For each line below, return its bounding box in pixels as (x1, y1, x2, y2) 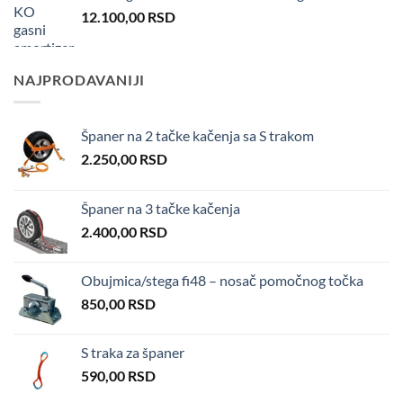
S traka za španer (81, 343, 184, 361)
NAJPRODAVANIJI (13, 71, 146, 89)
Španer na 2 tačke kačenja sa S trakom (81, 126, 314, 144)
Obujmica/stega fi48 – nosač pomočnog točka (81, 271, 363, 289)
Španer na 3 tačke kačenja (81, 199, 240, 217)
